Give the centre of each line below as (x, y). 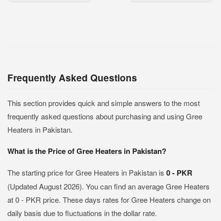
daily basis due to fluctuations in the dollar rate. (82, 213)
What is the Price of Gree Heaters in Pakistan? (87, 151)
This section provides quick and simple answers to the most (104, 103)
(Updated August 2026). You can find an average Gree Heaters (109, 186)
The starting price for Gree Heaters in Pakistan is (87, 172)
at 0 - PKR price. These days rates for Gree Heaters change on (109, 200)
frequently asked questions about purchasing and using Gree (105, 116)
